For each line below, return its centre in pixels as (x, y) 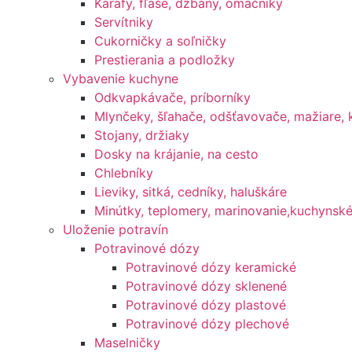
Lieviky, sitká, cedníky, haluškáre (191, 192)
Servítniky (124, 22)
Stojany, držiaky (142, 135)
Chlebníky (124, 173)
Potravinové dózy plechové (207, 324)
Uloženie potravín (115, 229)
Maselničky (127, 343)
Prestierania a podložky (165, 60)
